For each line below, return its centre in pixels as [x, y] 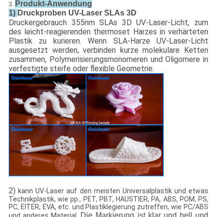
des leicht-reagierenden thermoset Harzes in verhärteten [108, 31]
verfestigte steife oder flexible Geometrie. [81, 68]
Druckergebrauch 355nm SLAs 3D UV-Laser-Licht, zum [108, 22]
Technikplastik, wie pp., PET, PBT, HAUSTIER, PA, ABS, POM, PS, [108, 199]
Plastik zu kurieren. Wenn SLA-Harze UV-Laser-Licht [108, 41]
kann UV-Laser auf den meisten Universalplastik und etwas [112, 191]
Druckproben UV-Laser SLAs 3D [77, 13]
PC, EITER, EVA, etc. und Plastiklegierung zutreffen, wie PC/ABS [108, 207]
